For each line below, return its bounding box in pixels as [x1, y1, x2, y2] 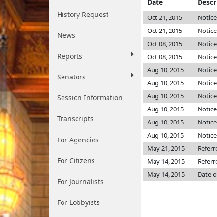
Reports [57, 51, 82, 61]
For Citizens [57, 156, 95, 165]
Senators [57, 72, 86, 81]
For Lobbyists [57, 198, 100, 207]
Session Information [57, 93, 123, 102]
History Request [57, 10, 108, 19]
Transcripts [57, 114, 93, 123]
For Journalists [57, 177, 104, 186]
